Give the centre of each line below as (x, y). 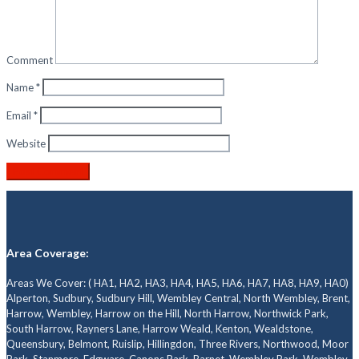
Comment (30, 60)
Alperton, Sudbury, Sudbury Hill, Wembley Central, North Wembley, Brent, (178, 298)
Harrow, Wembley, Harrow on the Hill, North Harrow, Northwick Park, (167, 314)
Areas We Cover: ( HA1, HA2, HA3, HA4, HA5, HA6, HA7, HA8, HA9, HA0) (177, 283)
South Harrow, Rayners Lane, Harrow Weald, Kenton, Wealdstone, (160, 329)
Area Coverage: (48, 253)
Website (26, 143)
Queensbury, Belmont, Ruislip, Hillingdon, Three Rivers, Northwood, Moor (177, 344)
